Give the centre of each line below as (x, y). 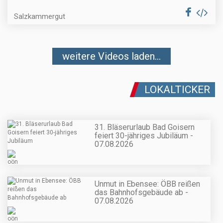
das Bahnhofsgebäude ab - (141, 193)
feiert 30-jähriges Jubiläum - (144, 136)
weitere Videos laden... (111, 56)
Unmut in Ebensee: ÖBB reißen (147, 184)
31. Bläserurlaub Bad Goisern (145, 127)
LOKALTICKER (177, 89)
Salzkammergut (40, 16)
